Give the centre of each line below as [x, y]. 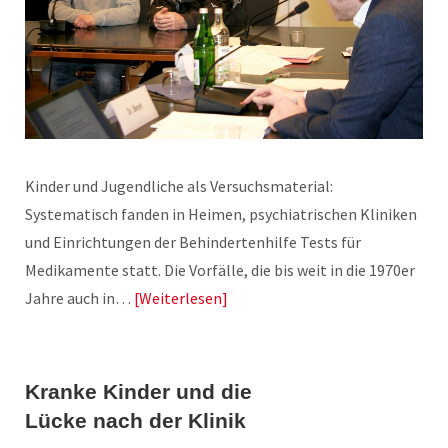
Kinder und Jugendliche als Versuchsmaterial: [179, 186]
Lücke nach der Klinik [135, 421]
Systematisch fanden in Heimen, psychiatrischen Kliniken [221, 214]
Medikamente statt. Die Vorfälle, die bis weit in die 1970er [220, 270]
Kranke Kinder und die [138, 392]
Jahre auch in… [79, 298]
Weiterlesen [180, 298]
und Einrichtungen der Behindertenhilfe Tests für [193, 242]
